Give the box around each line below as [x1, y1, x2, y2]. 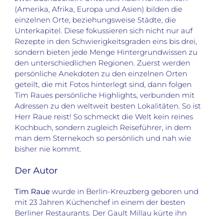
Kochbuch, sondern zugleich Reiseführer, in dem [15, 123, 191, 132]
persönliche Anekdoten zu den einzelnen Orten [15, 69, 187, 79]
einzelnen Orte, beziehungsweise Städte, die [15, 15, 176, 25]
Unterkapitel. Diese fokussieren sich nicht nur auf [15, 26, 193, 36]
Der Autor [15, 165, 58, 176]
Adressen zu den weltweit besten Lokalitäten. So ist [15, 101, 201, 111]
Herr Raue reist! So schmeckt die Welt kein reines [15, 112, 193, 122]
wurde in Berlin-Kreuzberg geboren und [50, 187, 198, 197]
